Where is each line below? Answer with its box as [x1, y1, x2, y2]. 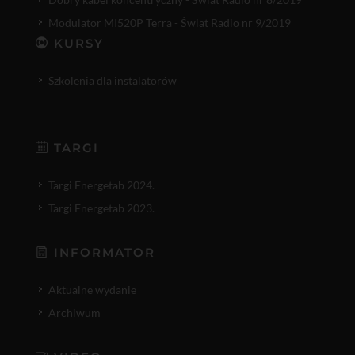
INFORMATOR [49, 245, 155, 260]
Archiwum [48, 306, 101, 319]
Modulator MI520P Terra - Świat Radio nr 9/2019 [48, 16, 291, 29]
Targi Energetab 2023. [48, 201, 155, 215]
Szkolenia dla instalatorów [48, 74, 177, 87]
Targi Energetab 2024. [48, 178, 155, 192]
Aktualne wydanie [48, 283, 136, 296]
